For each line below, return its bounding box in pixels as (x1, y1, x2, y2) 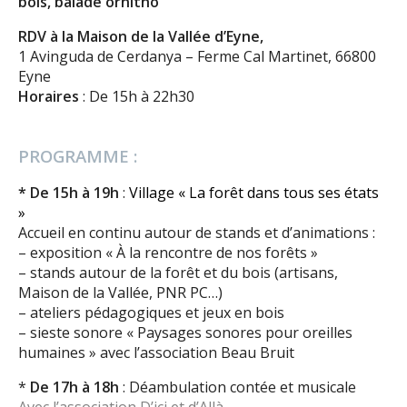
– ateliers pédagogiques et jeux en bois (18, 303, 284, 323)
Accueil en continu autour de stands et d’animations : (18, 223, 375, 243)
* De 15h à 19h (18, 183, 119, 203)
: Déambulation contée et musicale (119, 377, 356, 398)
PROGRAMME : (18, 144, 137, 168)
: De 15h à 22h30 (79, 86, 194, 107)
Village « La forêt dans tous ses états (129, 183, 379, 203)
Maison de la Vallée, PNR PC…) (18, 283, 223, 303)
